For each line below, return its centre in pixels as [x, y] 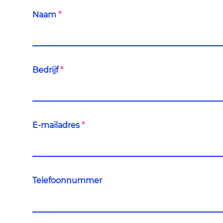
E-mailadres [57, 125]
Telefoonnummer [67, 181]
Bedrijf [47, 70]
